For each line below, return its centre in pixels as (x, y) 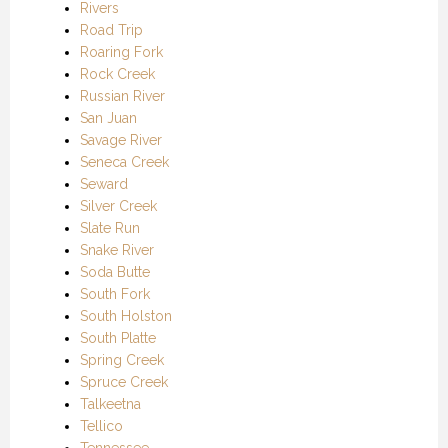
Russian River (122, 95)
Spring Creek (122, 359)
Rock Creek (117, 73)
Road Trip (111, 29)
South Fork (115, 293)
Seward (104, 183)
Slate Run (110, 227)
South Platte (118, 337)
